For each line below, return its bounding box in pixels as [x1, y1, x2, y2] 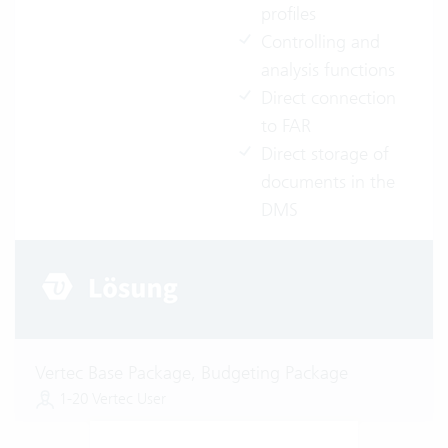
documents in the [261, 169, 395, 193]
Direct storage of [261, 141, 389, 165]
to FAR [261, 113, 311, 137]
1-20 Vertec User [55, 388, 166, 408]
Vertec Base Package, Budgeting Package [35, 360, 348, 384]
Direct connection [261, 85, 396, 109]
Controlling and [261, 29, 380, 53]
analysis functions [261, 57, 395, 81]
